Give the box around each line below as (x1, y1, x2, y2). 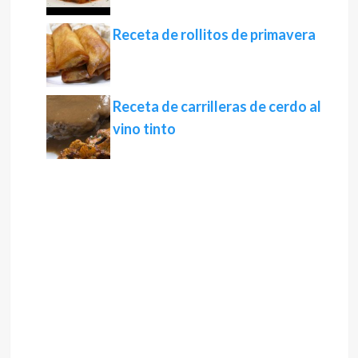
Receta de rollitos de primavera (112, 26, 316, 44)
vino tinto (112, 120, 176, 138)
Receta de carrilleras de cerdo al (112, 97, 321, 116)
